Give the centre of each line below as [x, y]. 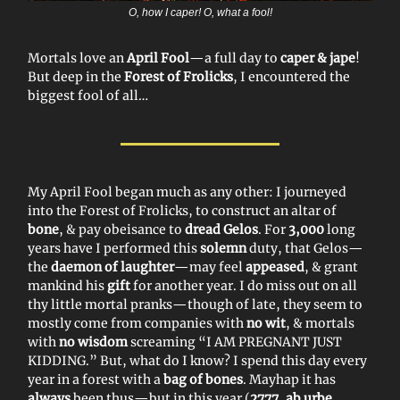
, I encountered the [292, 76]
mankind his [67, 285]
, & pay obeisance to [122, 229]
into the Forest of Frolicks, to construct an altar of [182, 210]
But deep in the [76, 76]
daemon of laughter [112, 267]
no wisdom [93, 342]
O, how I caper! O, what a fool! [200, 12]
